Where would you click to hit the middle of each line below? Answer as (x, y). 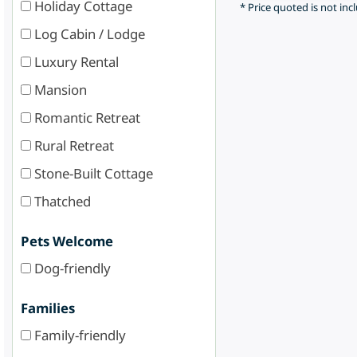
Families (48, 308)
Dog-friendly (71, 268)
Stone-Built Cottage (92, 173)
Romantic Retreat (86, 117)
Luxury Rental (75, 61)
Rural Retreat (73, 145)
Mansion (59, 89)
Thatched (61, 201)
